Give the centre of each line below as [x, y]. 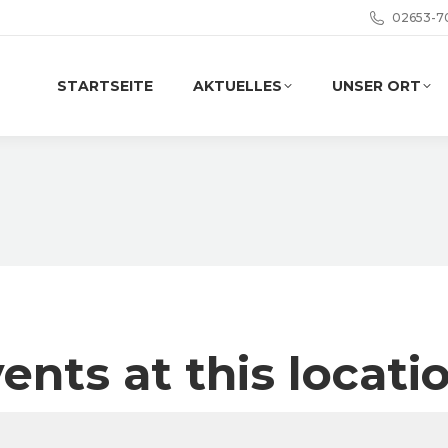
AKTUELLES [237, 86]
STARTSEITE [105, 86]
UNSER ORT [376, 86]
